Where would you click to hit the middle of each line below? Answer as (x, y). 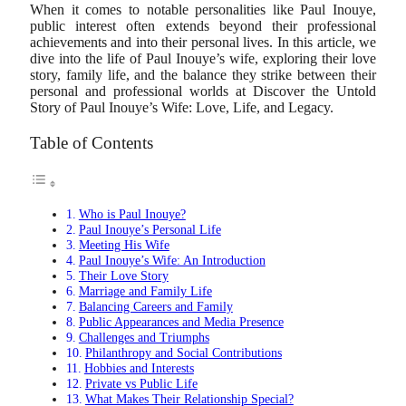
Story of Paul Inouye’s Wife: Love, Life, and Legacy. (182, 108)
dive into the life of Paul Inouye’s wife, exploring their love (203, 59)
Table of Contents (92, 143)
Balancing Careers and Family (155, 306)
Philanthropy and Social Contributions (183, 352)
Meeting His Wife (124, 244)
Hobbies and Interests (139, 367)
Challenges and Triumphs (144, 337)
